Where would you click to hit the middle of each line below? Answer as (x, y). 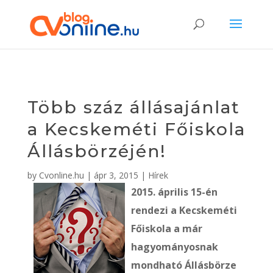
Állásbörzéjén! (97, 151)
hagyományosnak (174, 247)
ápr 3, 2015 (116, 175)
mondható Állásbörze (183, 265)
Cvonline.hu (61, 175)
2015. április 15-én (174, 192)
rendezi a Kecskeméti (184, 210)
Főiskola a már (166, 229)
